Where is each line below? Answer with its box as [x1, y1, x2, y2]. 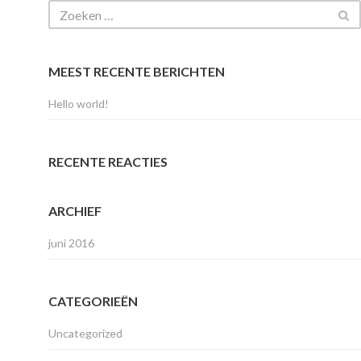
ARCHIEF [48, 203, 102, 219]
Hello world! [48, 96, 109, 110]
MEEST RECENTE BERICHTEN [48, 63, 225, 79]
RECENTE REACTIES [48, 154, 168, 170]
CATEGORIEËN [48, 293, 138, 309]
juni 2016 [48, 235, 94, 250]
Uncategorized [48, 326, 122, 341]
